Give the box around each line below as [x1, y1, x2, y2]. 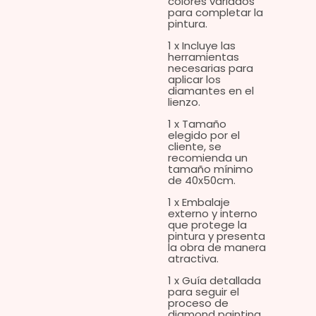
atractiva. [167, 251, 219, 267]
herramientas [167, 49, 239, 65]
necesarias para [167, 61, 253, 76]
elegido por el [167, 128, 240, 143]
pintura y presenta [167, 229, 265, 244]
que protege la [167, 217, 247, 233]
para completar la [167, 5, 263, 20]
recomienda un [167, 150, 248, 166]
